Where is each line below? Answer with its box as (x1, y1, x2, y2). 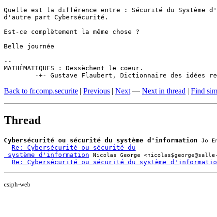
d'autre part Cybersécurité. (4, 13, 108, 21)
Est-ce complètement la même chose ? (4, 28, 139, 35)
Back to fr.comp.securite (4, 86, 78, 95)
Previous (83, 86, 110, 95)
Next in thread (142, 86, 186, 95)
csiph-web (4, 180, 31, 188)
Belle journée (4, 42, 54, 50)
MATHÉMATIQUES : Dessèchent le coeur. (4, 64, 143, 72)
